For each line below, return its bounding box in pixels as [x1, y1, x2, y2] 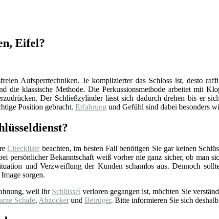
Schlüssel [51, 187, 81, 196]
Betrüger [85, 196, 111, 204]
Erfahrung [75, 103, 107, 111]
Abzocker [39, 196, 69, 204]
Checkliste [7, 144, 40, 153]
